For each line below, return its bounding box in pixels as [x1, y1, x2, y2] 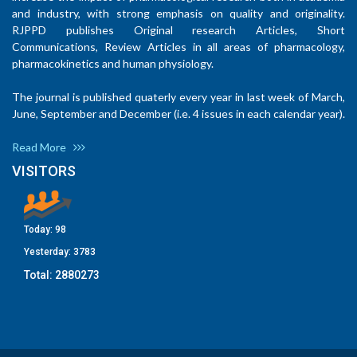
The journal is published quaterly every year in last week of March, [12, 90, 345, 104]
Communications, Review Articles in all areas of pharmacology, [12, 40, 345, 54]
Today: [24, 224, 55, 236]
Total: [24, 269, 55, 282]
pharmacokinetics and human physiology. [12, 57, 214, 71]
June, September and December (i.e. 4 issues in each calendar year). [12, 107, 345, 121]
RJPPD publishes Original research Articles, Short [12, 23, 345, 37]
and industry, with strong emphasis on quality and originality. [12, 6, 345, 21]
